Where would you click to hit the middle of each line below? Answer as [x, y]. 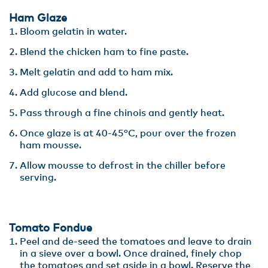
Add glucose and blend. [74, 93]
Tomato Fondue [51, 229]
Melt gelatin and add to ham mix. [96, 72]
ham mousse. [51, 145]
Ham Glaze [38, 19]
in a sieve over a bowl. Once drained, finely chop [131, 254]
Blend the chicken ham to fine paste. [104, 52]
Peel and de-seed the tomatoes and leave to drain [136, 242]
